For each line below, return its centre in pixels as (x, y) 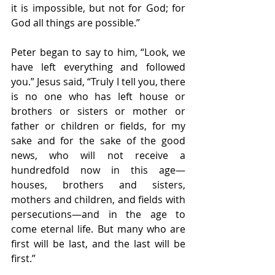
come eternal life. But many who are (98, 229)
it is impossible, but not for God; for (98, 8)
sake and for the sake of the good (98, 141)
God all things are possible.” (76, 23)
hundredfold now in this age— (98, 170)
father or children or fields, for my (98, 126)
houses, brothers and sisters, (98, 185)
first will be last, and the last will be (98, 244)
